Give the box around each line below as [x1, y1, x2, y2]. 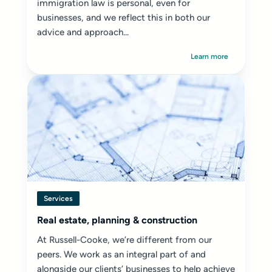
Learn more [191, 52, 228, 61]
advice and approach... [37, 27, 129, 38]
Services [44, 194, 73, 203]
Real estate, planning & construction [37, 214, 197, 226]
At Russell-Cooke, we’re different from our [37, 234, 212, 246]
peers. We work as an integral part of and [37, 249, 206, 260]
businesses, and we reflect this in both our [37, 12, 210, 24]
